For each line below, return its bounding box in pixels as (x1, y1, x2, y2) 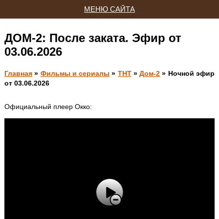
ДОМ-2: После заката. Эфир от (4, 31, 181, 44)
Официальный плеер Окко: (4, 103, 92, 110)
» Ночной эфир (160, 69, 215, 77)
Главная (4, 69, 32, 77)
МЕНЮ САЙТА (84, 5, 135, 13)
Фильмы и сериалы (40, 69, 110, 77)
